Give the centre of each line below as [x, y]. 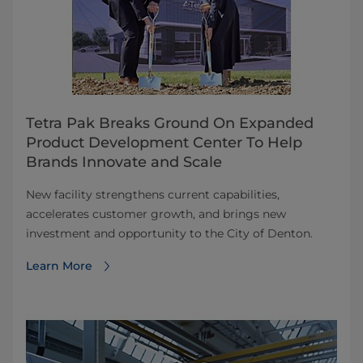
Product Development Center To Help [164, 143]
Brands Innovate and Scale [124, 162]
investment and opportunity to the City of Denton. [169, 234]
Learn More [59, 266]
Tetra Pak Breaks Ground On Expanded [170, 124]
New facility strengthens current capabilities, [153, 195]
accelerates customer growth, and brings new [156, 214]
